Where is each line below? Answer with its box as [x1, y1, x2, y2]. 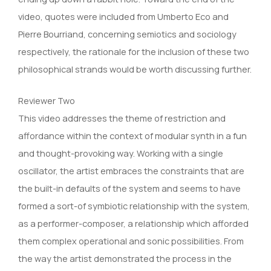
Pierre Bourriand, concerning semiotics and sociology [18, 27, 237, 40]
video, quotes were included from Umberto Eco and [18, 10, 229, 22]
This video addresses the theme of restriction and [18, 111, 226, 124]
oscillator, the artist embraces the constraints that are [18, 164, 244, 177]
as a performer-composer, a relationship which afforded [18, 217, 249, 229]
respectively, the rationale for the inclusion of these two [18, 45, 249, 57]
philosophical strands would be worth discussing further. [18, 62, 252, 75]
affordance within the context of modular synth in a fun [18, 129, 247, 142]
